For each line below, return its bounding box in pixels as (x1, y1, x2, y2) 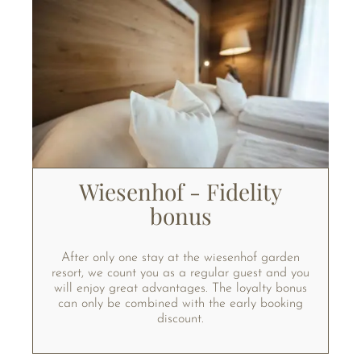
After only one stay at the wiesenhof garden (61, 251, 300, 264)
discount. (157, 313, 204, 326)
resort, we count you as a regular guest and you (52, 267, 309, 280)
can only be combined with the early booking (58, 297, 303, 310)
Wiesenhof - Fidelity (79, 176, 282, 206)
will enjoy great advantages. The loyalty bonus (54, 282, 307, 295)
